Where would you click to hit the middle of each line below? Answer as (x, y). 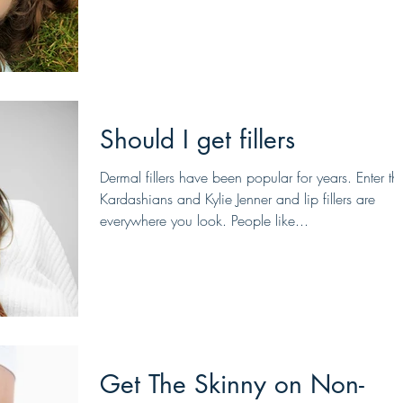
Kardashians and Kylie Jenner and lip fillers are (237, 199)
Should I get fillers (197, 140)
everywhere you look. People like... (204, 221)
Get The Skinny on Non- (232, 384)
